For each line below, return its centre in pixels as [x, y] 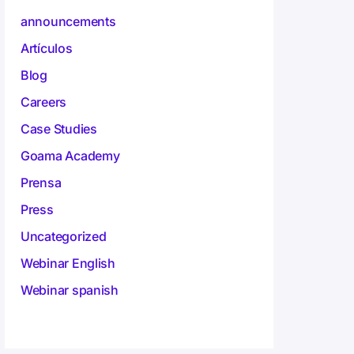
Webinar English [68, 264]
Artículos [47, 49]
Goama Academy [70, 156]
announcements [68, 22]
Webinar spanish [70, 290]
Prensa [41, 183]
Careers [44, 102]
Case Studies [59, 129]
